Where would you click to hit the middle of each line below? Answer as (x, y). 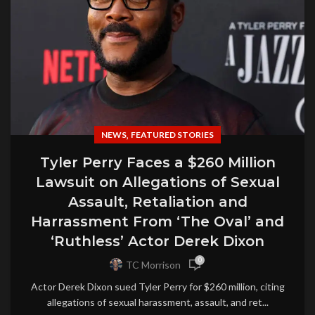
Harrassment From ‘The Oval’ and (157, 221)
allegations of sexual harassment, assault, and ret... (157, 302)
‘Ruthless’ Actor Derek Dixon (157, 241)
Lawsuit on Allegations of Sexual (157, 182)
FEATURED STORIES (172, 134)
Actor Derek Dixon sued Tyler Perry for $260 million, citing (157, 286)
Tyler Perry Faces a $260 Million (157, 162)
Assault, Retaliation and (157, 201)
